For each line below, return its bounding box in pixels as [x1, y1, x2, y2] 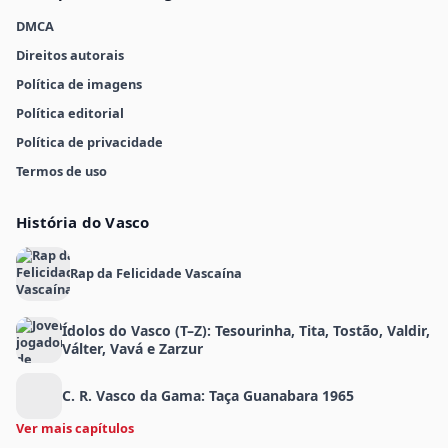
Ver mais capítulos [16, 418, 134, 437]
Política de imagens [16, 74, 142, 93]
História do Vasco [16, 211, 150, 232]
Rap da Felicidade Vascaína [70, 264, 242, 283]
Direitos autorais [16, 45, 124, 64]
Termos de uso [16, 161, 107, 180]
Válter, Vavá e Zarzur [62, 338, 203, 358]
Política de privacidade [16, 132, 163, 151]
